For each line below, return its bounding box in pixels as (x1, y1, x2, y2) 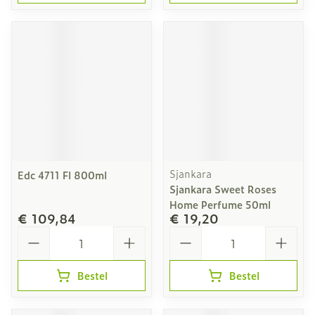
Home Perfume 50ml (169, 197, 271, 212)
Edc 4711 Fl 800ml (18, 167, 107, 182)
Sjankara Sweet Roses (169, 181, 276, 196)
